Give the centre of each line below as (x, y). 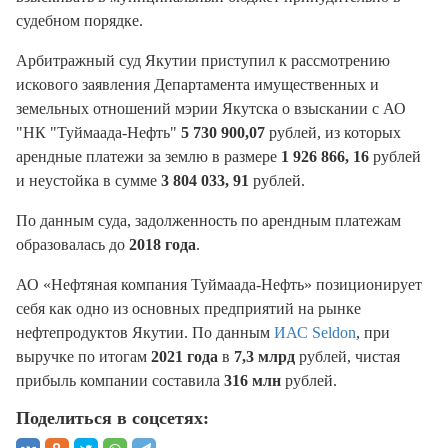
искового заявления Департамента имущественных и (197, 85)
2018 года (160, 245)
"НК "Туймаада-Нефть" (98, 133)
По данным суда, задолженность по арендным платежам (208, 221)
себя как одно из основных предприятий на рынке (188, 309)
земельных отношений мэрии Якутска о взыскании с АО (211, 109)
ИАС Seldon (315, 333)
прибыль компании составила (120, 381)
